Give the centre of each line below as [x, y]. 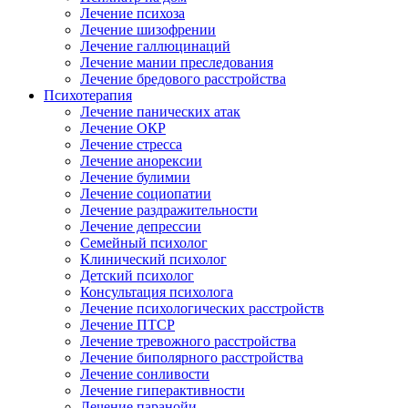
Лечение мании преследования [177, 62]
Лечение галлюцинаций [155, 46]
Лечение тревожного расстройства [188, 341]
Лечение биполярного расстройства [192, 357]
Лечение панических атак [160, 112]
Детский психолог [137, 275]
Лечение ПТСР [127, 325]
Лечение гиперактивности [163, 390]
